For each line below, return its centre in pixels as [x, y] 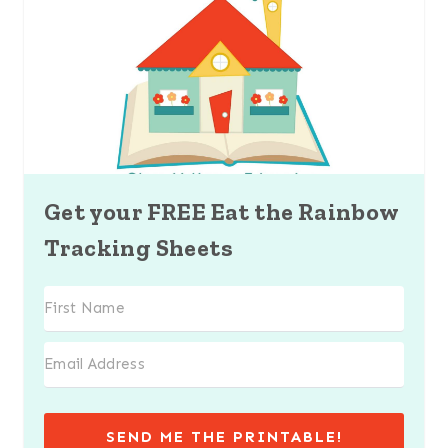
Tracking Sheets [138, 247]
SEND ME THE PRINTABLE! [224, 436]
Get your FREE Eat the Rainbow [221, 211]
